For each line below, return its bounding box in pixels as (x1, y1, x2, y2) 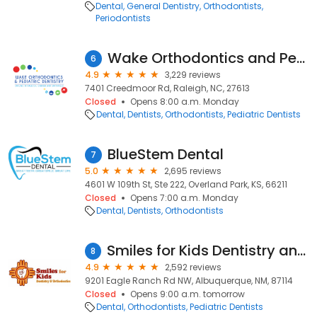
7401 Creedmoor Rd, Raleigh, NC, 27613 (85, 82, 250, 94)
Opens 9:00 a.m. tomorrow (130, 288, 245, 300)
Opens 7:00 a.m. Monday (130, 192, 238, 204)
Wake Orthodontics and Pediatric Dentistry (296, 48, 305, 68)
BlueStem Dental (108, 144, 224, 164)
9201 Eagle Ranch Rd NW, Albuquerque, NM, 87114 (85, 275, 293, 287)
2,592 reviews (165, 261, 221, 273)
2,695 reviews (164, 165, 221, 177)
